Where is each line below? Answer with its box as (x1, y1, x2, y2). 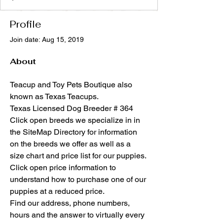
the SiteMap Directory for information (10, 127, 139, 137)
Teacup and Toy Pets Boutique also (10, 80, 134, 89)
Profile (10, 18, 41, 31)
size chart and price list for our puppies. (10, 151, 148, 160)
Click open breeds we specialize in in (10, 115, 142, 125)
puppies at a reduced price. (10, 186, 106, 196)
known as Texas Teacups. (10, 92, 99, 101)
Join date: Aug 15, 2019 (10, 36, 84, 43)
